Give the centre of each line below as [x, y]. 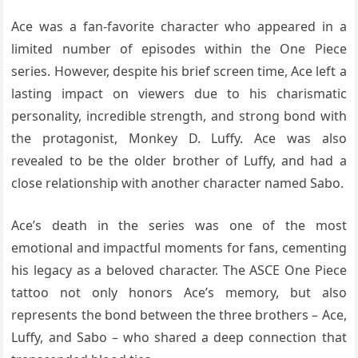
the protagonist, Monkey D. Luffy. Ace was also [179, 138]
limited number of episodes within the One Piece [179, 48]
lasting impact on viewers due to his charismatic [179, 93]
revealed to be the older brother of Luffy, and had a [179, 160]
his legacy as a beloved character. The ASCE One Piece [179, 270]
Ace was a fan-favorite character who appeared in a [179, 26]
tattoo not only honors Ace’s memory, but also [179, 292]
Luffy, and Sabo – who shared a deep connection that [179, 337]
